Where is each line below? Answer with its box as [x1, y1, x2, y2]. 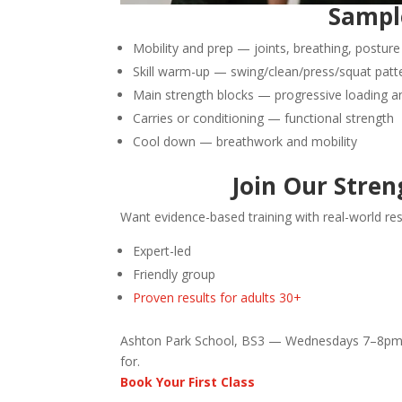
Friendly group [133, 266, 216, 284]
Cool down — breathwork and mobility [133, 133, 358, 151]
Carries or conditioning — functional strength [133, 109, 395, 127]
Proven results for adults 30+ [133, 289, 302, 307]
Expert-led [133, 242, 192, 260]
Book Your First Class [120, 373, 256, 391]
